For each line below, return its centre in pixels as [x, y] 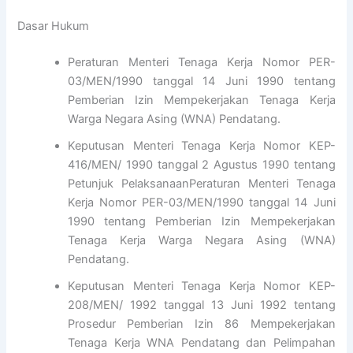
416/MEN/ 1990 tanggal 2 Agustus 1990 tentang [202, 164]
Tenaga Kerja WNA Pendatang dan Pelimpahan [202, 342]
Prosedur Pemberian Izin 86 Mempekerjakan [202, 323]
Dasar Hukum [54, 26]
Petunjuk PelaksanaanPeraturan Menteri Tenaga [202, 183]
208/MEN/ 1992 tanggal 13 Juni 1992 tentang [202, 305]
